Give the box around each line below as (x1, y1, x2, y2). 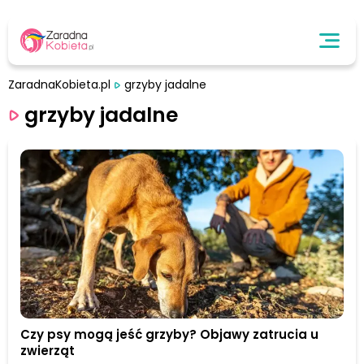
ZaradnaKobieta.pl (8, 76, 110, 93)
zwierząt (20, 342, 75, 360)
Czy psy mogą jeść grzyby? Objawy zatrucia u (20, 326, 318, 344)
